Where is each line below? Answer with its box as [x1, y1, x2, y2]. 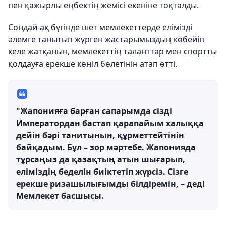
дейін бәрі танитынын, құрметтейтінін [16, 130, 184, 141]
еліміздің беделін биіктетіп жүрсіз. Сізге [16, 166, 188, 177]
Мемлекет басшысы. [16, 190, 104, 201]
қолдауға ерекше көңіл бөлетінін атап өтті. [8, 58, 177, 69]
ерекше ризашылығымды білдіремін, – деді [16, 178, 205, 189]
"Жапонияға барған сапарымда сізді [16, 105, 172, 117]
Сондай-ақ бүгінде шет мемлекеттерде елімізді [8, 22, 192, 33]
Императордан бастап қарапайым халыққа [16, 118, 204, 129]
